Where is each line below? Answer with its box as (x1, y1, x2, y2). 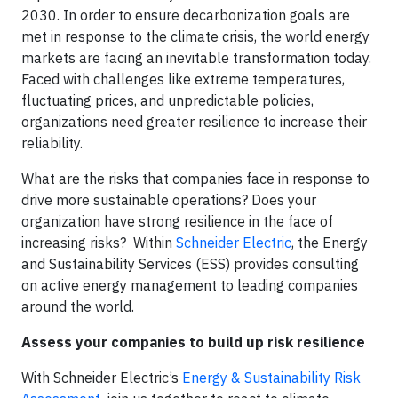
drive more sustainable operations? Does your (21, 191, 316, 209)
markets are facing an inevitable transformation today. (21, 49, 371, 67)
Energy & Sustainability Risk (182, 369, 361, 386)
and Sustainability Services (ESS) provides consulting (21, 255, 359, 273)
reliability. (21, 134, 83, 152)
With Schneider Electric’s (21, 369, 182, 386)
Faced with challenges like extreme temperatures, (21, 70, 345, 88)
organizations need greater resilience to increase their (21, 113, 367, 131)
